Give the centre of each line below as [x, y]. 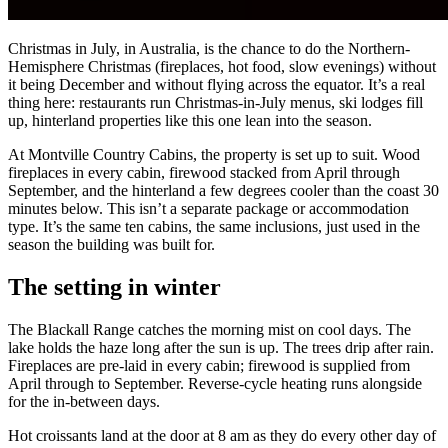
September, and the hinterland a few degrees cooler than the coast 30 [223, 190]
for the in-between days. [84, 401]
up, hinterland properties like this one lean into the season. [190, 120]
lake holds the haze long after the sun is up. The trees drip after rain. [221, 347]
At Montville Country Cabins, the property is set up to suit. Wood [214, 154]
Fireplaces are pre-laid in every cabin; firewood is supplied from [209, 365]
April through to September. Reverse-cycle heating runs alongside [215, 383]
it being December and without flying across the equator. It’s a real [216, 84]
